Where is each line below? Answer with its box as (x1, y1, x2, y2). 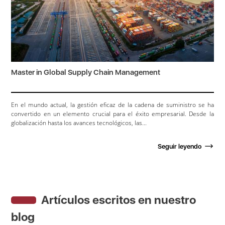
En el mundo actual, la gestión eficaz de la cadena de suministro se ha (11, 100, 214, 109)
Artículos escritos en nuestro (41, 192, 196, 207)
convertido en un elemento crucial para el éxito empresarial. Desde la (11, 109, 214, 118)
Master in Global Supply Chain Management (11, 67, 161, 77)
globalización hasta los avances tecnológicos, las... (11, 118, 147, 127)
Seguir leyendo (157, 142, 201, 150)
